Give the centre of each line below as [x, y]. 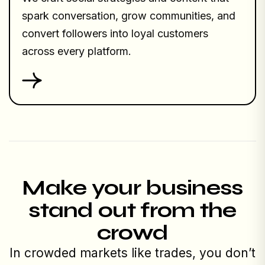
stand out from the [132, 211]
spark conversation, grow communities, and [129, 16]
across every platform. [77, 51]
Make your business [132, 188]
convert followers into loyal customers [115, 34]
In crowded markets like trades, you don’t [132, 253]
